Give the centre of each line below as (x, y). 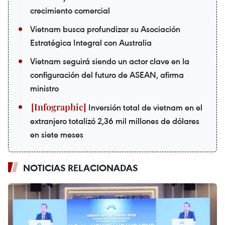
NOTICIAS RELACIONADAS (81, 168)
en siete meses (57, 135)
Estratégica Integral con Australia (91, 43)
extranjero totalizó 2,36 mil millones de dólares (115, 121)
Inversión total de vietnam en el (144, 108)
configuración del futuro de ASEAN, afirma (107, 75)
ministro (44, 89)
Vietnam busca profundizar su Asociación (105, 29)
